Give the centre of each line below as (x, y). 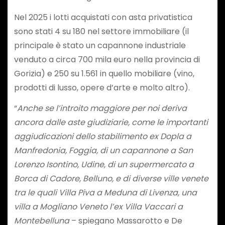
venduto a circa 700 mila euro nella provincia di (107, 60)
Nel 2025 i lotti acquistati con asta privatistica (103, 18)
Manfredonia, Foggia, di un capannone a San (103, 150)
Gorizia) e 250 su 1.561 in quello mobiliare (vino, (104, 74)
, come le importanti (168, 122)
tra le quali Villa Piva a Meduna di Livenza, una (105, 192)
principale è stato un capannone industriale (100, 46)
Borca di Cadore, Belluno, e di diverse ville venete (111, 178)
